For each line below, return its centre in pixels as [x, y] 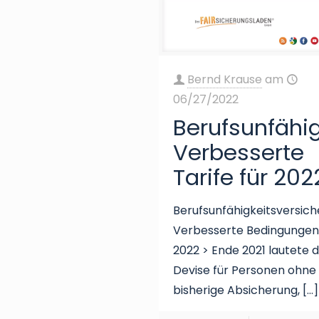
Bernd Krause [225, 79]
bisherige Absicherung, [237, 290]
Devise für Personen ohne [245, 270]
